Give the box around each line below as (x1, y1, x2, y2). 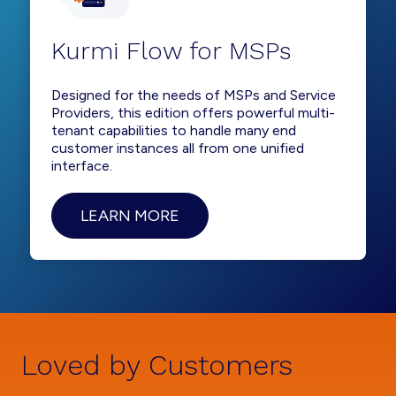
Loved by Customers (21, 348, 293, 382)
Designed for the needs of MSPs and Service (51, 87, 336, 103)
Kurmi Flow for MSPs (51, 36, 292, 65)
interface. (51, 157, 112, 174)
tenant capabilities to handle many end (51, 122, 296, 139)
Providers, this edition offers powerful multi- (51, 104, 335, 121)
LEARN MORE (80, 206, 179, 225)
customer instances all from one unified (51, 140, 304, 156)
